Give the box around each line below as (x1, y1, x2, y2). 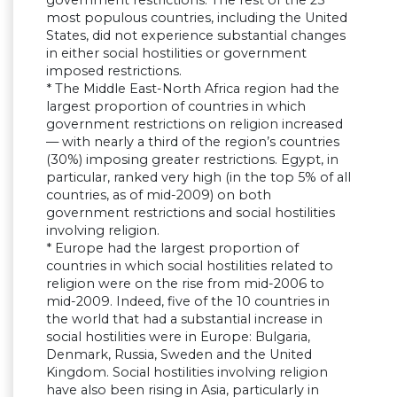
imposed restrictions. (46, 63, 182, 80)
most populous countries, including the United (46, 10, 347, 27)
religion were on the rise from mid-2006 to (46, 276, 324, 292)
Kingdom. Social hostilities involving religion (46, 364, 328, 381)
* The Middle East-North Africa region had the (46, 81, 339, 97)
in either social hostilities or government (46, 45, 307, 62)
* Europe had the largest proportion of (46, 240, 299, 257)
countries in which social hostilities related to (46, 258, 333, 275)
